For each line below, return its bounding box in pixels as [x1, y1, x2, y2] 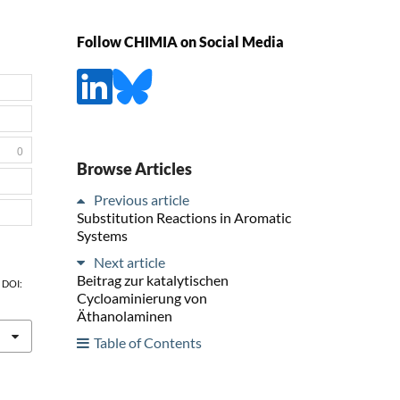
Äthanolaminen [77, 306, 172, 324]
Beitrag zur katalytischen [77, 271, 229, 288]
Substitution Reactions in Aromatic [77, 208, 291, 226]
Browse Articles [77, 158, 192, 179]
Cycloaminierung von [77, 288, 207, 306]
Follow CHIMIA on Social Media [77, 33, 284, 51]
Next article [94, 253, 165, 271]
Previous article [94, 190, 189, 208]
